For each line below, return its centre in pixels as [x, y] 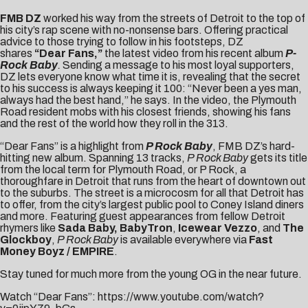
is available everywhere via [185, 239]
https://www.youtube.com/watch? [181, 296]
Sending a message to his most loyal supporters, [178, 65]
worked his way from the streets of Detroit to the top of [173, 18]
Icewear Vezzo [218, 228]
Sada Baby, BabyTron [115, 228]
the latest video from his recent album [195, 53]
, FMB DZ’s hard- [254, 146]
